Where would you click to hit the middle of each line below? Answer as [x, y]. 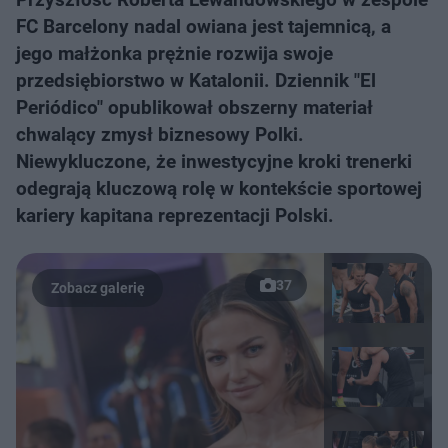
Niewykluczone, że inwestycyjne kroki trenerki [214, 161]
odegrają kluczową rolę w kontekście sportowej [219, 188]
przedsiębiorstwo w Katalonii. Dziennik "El [196, 80]
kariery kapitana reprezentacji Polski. [175, 215]
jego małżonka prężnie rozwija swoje [174, 53]
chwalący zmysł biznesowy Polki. [160, 134]
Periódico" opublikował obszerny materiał [194, 107]
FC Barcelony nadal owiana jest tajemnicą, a [203, 26]
